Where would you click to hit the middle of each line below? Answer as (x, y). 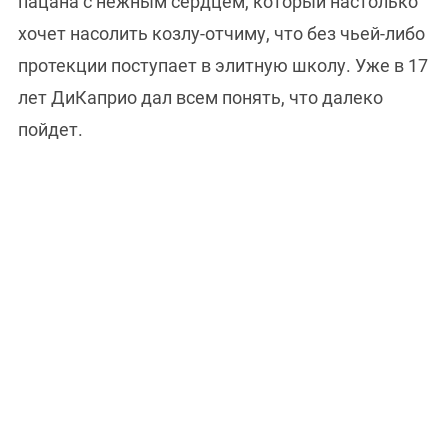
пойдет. (50, 130)
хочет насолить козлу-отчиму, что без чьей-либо (221, 34)
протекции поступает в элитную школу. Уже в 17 (223, 66)
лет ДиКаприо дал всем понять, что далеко (200, 98)
